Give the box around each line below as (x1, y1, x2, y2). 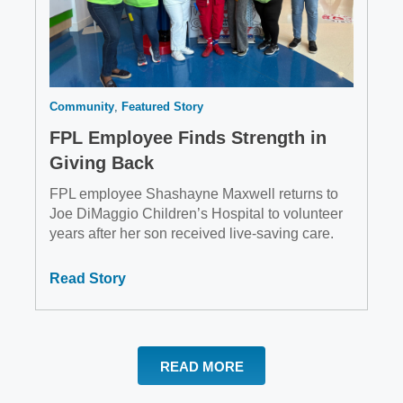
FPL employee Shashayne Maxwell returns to (49, 185, 338, 201)
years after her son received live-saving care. (49, 225, 334, 241)
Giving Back (49, 152, 154, 173)
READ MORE (159, 358, 244, 374)
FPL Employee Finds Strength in (49, 127, 327, 148)
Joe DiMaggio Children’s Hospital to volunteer (49, 205, 343, 221)
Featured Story (121, 99, 203, 113)
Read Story (49, 270, 126, 286)
